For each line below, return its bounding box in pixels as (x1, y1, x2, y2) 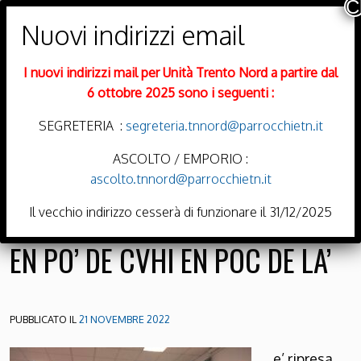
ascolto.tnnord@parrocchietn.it (89, 171, 272, 187)
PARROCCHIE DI (10, 5, 88, 19)
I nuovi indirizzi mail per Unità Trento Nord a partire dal (23, 64, 338, 81)
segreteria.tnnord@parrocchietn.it (122, 118, 323, 134)
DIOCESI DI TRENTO (10, 65, 111, 80)
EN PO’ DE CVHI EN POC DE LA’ (10, 237, 331, 282)
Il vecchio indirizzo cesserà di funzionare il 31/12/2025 (29, 204, 332, 220)
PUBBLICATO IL (10, 313, 79, 326)
